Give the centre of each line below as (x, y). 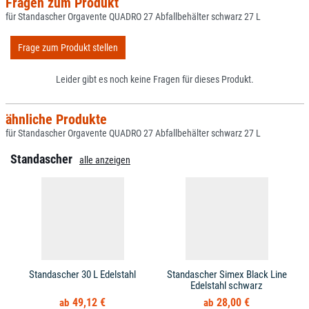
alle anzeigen (105, 160)
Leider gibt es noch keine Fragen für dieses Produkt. (154, 79)
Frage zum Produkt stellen (68, 47)
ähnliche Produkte (56, 119)
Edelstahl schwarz (227, 286)
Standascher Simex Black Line (227, 275)
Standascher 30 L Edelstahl (82, 275)
